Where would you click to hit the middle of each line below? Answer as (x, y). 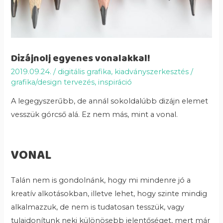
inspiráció (115, 82)
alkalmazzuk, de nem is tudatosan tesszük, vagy (98, 207)
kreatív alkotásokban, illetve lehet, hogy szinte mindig (109, 194)
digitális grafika (85, 71)
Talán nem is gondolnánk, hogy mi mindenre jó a (101, 180)
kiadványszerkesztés (152, 71)
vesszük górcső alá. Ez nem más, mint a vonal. (95, 115)
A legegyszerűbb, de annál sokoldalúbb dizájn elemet (110, 101)
